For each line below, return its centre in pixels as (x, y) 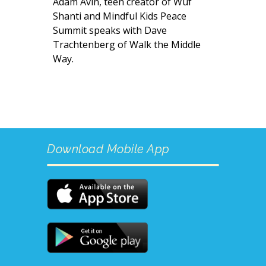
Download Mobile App (108, 149)
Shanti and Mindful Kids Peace (120, 16)
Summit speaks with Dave (110, 31)
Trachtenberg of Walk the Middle (127, 45)
